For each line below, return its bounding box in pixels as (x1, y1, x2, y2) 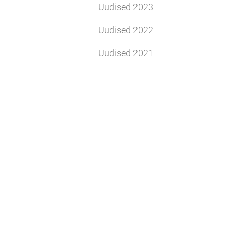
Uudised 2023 (98, 1, 153, 12)
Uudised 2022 (98, 24, 153, 35)
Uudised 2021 (98, 47, 153, 58)
